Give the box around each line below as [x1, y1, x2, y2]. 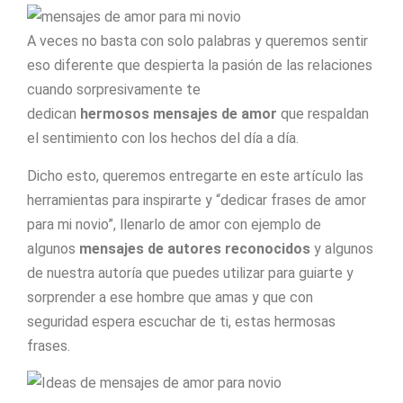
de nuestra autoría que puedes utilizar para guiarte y [27, 264, 354, 282]
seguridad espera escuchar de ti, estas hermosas [27, 312, 336, 330]
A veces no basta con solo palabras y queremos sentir [27, 32, 368, 50]
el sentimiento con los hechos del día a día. [27, 130, 299, 148]
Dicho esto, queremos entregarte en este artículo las [27, 166, 363, 184]
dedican [27, 105, 80, 123]
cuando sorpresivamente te [27, 81, 201, 99]
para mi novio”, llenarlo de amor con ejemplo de [27, 215, 321, 233]
